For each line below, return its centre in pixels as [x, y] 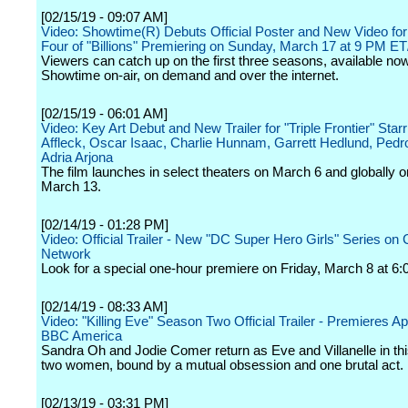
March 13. [71, 187]
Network [66, 254]
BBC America [82, 336]
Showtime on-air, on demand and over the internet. [190, 76]
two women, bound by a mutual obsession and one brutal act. [222, 365]
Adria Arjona [77, 158]
